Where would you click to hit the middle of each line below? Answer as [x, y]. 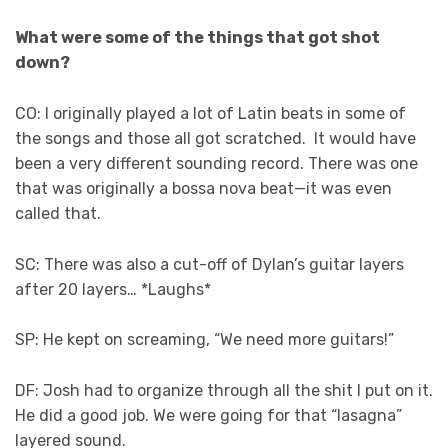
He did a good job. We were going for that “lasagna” [208, 415]
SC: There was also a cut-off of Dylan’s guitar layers [209, 264]
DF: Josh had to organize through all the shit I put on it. [224, 390]
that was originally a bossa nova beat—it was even [203, 189]
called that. [58, 214]
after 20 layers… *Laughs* [113, 289]
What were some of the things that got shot [197, 38]
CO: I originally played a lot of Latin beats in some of [210, 114]
